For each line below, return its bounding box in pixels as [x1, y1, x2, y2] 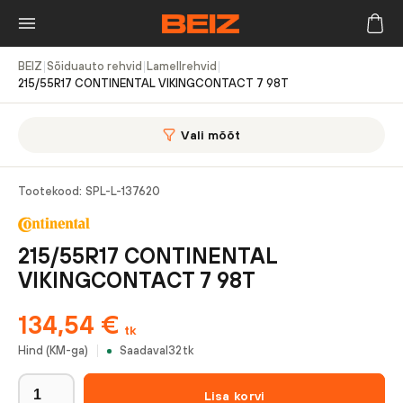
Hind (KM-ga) [18, 344, 88, 357]
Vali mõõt [181, 128, 240, 142]
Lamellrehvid [147, 59, 217, 73]
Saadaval [120, 344, 168, 357]
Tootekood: [18, 184, 82, 198]
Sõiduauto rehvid [47, 59, 142, 73]
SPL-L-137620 [85, 184, 160, 198]
